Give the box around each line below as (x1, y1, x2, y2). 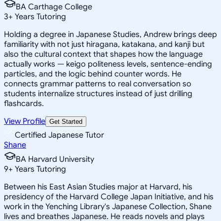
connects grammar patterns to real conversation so (4, 78, 191, 89)
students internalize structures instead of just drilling (4, 88, 192, 99)
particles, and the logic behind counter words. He (4, 69, 182, 79)
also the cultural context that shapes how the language (4, 49, 203, 59)
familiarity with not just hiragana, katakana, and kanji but (4, 39, 205, 49)
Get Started (49, 117, 82, 125)
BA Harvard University (16, 154, 94, 164)
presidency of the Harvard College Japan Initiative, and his (4, 191, 214, 202)
